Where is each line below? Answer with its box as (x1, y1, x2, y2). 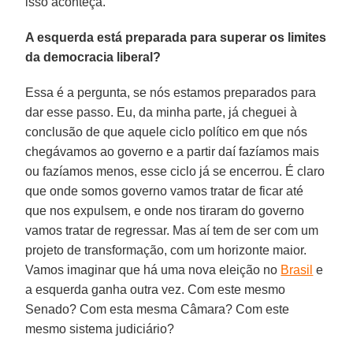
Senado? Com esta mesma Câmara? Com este (25, 302, 290, 316)
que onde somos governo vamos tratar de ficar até (25, 184, 304, 198)
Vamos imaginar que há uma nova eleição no (25, 262, 281, 277)
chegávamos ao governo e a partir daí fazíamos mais (25, 144, 320, 158)
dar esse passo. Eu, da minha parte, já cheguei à (25, 105, 298, 119)
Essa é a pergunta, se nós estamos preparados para (25, 85, 317, 99)
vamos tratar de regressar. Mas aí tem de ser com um (25, 223, 319, 237)
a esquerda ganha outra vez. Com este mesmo (25, 282, 286, 296)
